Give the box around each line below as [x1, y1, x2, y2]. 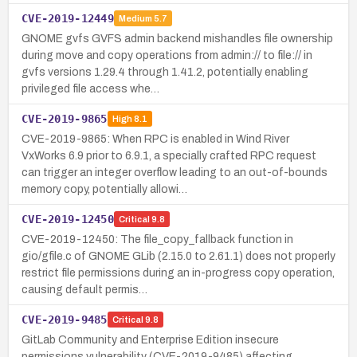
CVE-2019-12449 [22, 11, 114, 25]
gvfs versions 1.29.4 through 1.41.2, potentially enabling [22, 65, 308, 78]
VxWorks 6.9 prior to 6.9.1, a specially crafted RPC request [22, 149, 316, 162]
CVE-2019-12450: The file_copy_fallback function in [22, 233, 293, 245]
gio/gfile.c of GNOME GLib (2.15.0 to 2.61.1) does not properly [22, 249, 335, 262]
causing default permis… [22, 283, 147, 296]
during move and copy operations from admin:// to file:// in [22, 49, 312, 61]
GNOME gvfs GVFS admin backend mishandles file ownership [22, 32, 333, 45]
